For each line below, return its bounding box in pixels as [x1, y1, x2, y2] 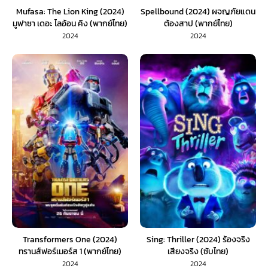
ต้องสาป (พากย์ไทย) [163, 17, 233, 30]
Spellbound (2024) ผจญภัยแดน [141, 5, 255, 18]
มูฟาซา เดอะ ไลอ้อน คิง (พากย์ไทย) [13, 17, 127, 30]
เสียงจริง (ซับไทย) [167, 245, 229, 258]
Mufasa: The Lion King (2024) [16, 5, 124, 18]
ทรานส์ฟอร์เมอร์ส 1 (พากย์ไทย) [19, 245, 121, 258]
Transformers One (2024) [23, 233, 117, 246]
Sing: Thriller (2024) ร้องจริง [146, 233, 250, 246]
